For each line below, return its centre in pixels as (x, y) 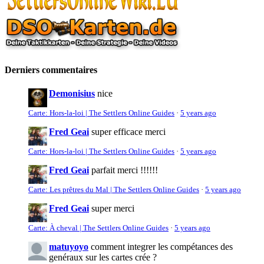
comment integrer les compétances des (162, 246)
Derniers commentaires (51, 70)
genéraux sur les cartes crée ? (103, 257)
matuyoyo (69, 246)
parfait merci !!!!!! (125, 170)
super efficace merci (128, 131)
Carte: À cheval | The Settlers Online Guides (98, 228)
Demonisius (72, 93)
